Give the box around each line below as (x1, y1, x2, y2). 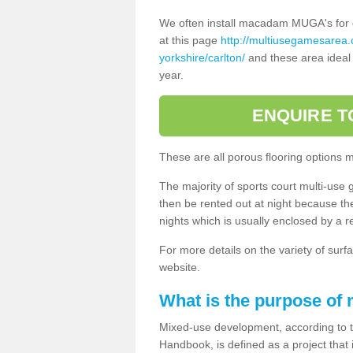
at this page (159, 33, 221, 46)
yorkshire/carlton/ (159, 50, 245, 64)
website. (159, 260, 200, 273)
